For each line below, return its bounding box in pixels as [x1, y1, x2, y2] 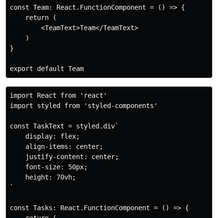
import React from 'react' [10, 91, 107, 99]
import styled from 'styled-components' [10, 101, 158, 109]
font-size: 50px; [10, 163, 88, 171]
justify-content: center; [10, 152, 119, 161]
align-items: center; [10, 142, 103, 150]
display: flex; [10, 132, 80, 140]
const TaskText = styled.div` [10, 122, 119, 130]
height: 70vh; [10, 173, 76, 181]
